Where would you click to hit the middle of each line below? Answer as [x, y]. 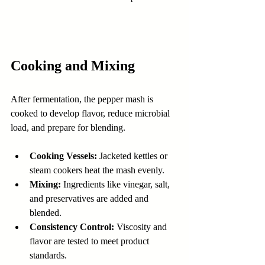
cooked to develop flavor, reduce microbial [91, 113]
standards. [48, 255]
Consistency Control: [72, 227]
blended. [46, 212]
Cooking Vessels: [63, 156]
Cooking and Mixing [73, 65]
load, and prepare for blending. [68, 127]
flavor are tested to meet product [91, 241]
